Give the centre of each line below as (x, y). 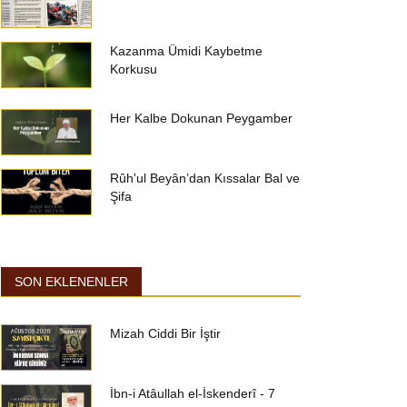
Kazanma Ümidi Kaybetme (186, 51)
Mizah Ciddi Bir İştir (165, 333)
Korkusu (134, 69)
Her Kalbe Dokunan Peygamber (201, 118)
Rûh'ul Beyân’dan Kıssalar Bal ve (205, 178)
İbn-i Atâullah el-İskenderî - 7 (193, 393)
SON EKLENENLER (71, 282)
